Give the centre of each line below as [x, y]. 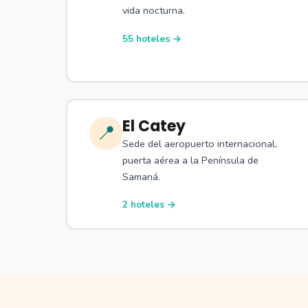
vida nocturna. [154, 11]
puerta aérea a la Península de [190, 160]
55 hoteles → [152, 38]
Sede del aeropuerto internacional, [200, 143]
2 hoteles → [149, 205]
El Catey [154, 126]
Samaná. [141, 176]
